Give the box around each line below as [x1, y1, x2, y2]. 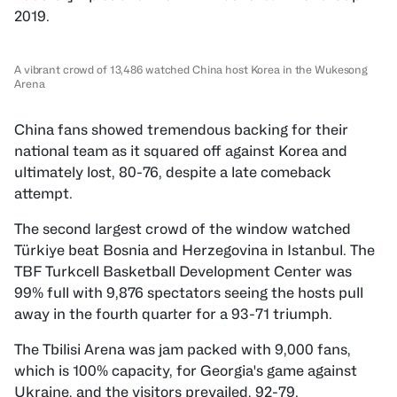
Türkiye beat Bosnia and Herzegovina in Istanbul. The [14, 242, 375, 259]
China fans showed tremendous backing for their [14, 121, 348, 138]
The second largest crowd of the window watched [14, 221, 351, 237]
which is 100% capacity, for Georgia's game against [14, 362, 357, 379]
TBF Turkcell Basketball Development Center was [14, 263, 352, 280]
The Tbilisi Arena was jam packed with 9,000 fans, [14, 341, 351, 358]
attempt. [14, 185, 73, 202]
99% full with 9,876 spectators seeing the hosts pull [14, 284, 363, 301]
